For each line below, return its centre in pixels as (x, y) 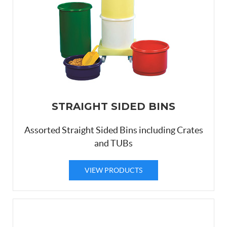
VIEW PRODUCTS (113, 170)
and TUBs (113, 143)
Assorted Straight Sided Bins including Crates (113, 130)
